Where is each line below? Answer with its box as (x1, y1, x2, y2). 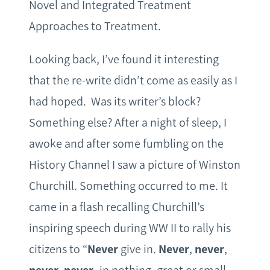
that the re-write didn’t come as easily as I (29, 73, 237, 88)
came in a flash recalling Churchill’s (29, 199, 204, 215)
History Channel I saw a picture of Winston (29, 157, 240, 172)
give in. (118, 242, 159, 257)
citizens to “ (29, 242, 87, 257)
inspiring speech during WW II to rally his (29, 221, 231, 236)
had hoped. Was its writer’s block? (29, 94, 203, 109)
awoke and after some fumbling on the (29, 136, 224, 151)
